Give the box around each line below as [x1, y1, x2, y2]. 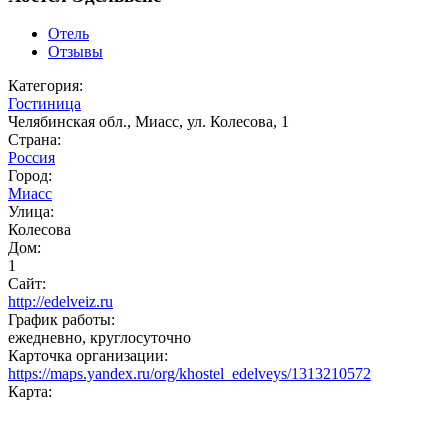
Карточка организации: [8, 347, 168, 365]
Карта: [8, 383, 52, 401]
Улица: [8, 203, 54, 221]
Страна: [8, 131, 61, 149]
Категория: [8, 77, 83, 95]
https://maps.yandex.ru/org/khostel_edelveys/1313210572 [8, 365, 371, 383]
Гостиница [8, 95, 81, 113]
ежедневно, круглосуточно [8, 329, 191, 347]
